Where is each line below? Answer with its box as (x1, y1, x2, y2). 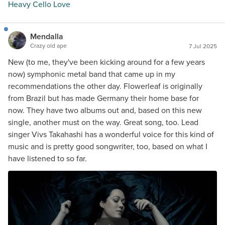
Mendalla (30, 31, 63, 42)
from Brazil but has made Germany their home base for (8, 92, 199, 104)
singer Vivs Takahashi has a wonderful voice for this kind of (8, 129, 214, 140)
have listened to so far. (8, 153, 87, 164)
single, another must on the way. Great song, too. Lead (8, 117, 198, 128)
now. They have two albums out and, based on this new (8, 104, 202, 116)
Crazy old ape (30, 41, 67, 50)
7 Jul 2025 (189, 42, 217, 51)
